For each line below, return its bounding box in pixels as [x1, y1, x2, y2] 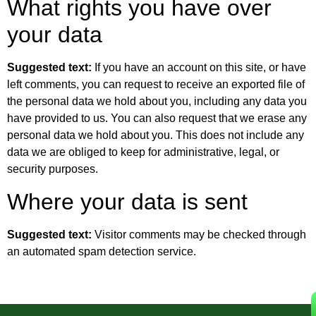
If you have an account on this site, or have [95, 61, 306, 74]
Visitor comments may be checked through [95, 228, 306, 241]
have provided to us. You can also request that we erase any [7, 112, 307, 125]
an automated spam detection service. [7, 245, 196, 257]
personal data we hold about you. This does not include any [7, 129, 304, 142]
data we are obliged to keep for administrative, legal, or [7, 146, 279, 159]
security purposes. [7, 163, 98, 176]
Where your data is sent [7, 188, 248, 214]
